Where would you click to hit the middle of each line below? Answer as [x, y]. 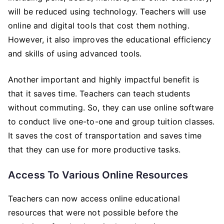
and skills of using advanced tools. [77, 53]
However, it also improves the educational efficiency [110, 39]
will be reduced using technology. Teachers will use [107, 11]
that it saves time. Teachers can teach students [99, 93]
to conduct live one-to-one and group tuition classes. [111, 121]
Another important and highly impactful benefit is [103, 79]
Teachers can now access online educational [94, 198]
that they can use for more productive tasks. [96, 149]
